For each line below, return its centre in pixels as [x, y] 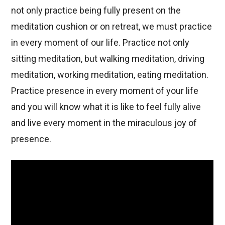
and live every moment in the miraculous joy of [104, 123]
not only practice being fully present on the [96, 10]
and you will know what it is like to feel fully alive [106, 106]
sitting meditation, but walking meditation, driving [108, 58]
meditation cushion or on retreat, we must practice [112, 26]
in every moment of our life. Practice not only [100, 42]
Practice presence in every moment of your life [105, 90]
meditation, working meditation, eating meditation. [110, 74]
